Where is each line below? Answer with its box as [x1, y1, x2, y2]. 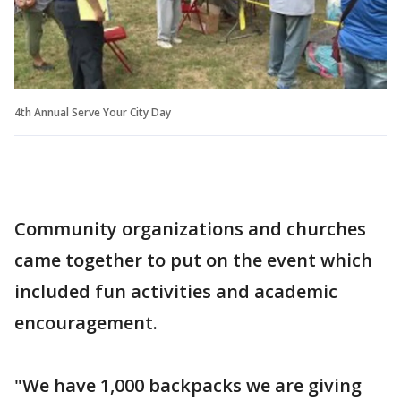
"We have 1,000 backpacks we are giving [14, 372, 362, 397]
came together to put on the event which [14, 247, 372, 272]
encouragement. [14, 310, 158, 335]
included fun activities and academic [14, 278, 337, 303]
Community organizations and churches [14, 216, 366, 241]
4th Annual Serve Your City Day [14, 104, 171, 120]
